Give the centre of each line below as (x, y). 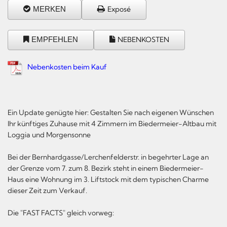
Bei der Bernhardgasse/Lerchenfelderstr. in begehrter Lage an (108, 157)
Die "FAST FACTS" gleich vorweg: (61, 213)
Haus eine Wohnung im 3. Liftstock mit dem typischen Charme (108, 179)
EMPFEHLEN (55, 39)
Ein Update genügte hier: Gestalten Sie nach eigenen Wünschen (111, 112)
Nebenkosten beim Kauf (67, 67)
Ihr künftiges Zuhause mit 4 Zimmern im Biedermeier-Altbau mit (112, 123)
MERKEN (49, 9)
